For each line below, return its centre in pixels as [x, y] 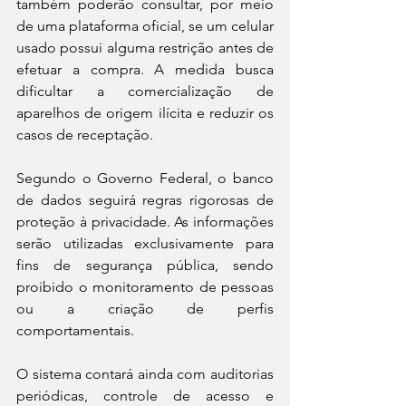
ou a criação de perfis [145, 309]
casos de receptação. [85, 135]
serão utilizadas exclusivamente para [145, 244]
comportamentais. [75, 331]
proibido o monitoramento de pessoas [145, 287]
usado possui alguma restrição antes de [145, 48]
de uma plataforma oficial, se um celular [145, 26]
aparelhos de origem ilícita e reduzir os [145, 113]
